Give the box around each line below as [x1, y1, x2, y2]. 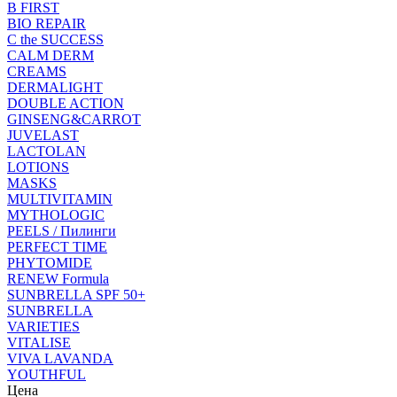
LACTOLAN [7, 143, 86, 159]
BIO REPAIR [7, 15, 86, 31]
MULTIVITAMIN [7, 191, 113, 206]
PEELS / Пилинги [7, 222, 116, 238]
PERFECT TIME [7, 238, 107, 254]
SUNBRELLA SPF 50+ [7, 286, 145, 302]
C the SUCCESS [7, 31, 104, 47]
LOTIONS [7, 159, 69, 175]
